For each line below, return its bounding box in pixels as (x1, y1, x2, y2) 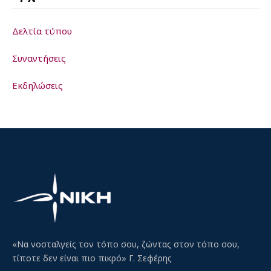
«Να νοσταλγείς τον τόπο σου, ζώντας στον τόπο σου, (12, 238, 240, 250)
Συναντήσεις (12, 51, 66, 64)
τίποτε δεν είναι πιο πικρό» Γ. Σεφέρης (12, 252, 172, 264)
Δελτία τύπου (12, 24, 72, 37)
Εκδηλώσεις (12, 79, 63, 91)
